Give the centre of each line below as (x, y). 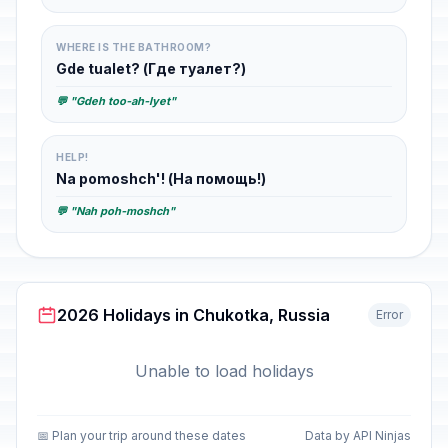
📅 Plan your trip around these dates (141, 435)
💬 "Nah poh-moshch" (115, 211)
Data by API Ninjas (358, 435)
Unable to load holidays (224, 371)
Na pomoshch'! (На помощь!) (161, 178)
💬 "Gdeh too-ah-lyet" (116, 101)
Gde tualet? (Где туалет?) (151, 68)
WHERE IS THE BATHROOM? (133, 47)
